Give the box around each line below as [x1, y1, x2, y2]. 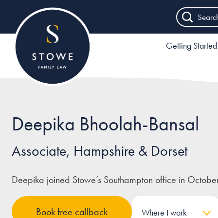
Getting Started [166, 40, 217, 51]
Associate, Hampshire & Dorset [12, 142, 187, 160]
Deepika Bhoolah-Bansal [12, 111, 199, 136]
